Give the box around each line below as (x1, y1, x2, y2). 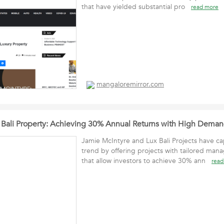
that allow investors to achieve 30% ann (81, 156, 211, 165)
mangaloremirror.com (96, 79, 164, 89)
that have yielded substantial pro (81, 2, 191, 11)
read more (191, 3, 218, 11)
